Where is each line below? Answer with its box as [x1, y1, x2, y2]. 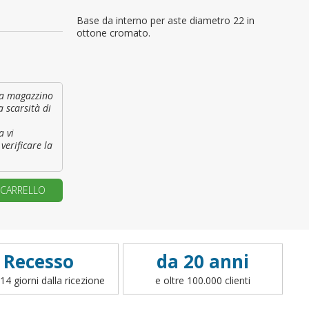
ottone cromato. [77, 26, 150, 39]
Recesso [3, 249, 74, 274]
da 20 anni [157, 249, 249, 274]
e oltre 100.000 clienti [155, 274, 250, 287]
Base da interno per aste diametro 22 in [77, 14, 255, 27]
